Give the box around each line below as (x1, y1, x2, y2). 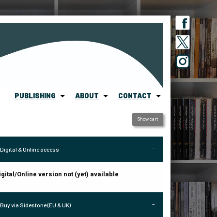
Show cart (137, 115, 158, 123)
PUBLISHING (15, 92, 56, 100)
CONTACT (118, 92, 152, 100)
